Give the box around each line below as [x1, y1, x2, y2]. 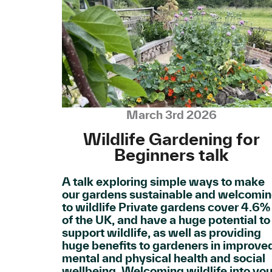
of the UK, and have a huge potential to [62, 212, 270, 228]
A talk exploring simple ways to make [62, 174, 265, 189]
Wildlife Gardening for [83, 128, 260, 151]
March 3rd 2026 [126, 107, 217, 123]
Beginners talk [114, 144, 229, 166]
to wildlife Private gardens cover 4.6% [62, 199, 270, 215]
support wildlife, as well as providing [62, 225, 261, 240]
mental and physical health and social [62, 250, 265, 266]
